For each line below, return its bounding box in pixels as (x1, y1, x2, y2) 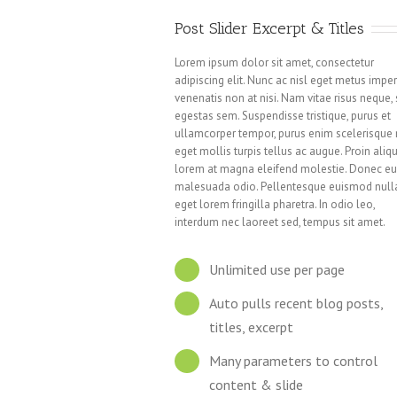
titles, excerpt (208, 317, 293, 336)
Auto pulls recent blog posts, (208, 293, 383, 312)
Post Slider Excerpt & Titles (175, 18, 365, 38)
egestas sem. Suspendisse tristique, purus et (175, 107, 392, 123)
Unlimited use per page (208, 260, 345, 278)
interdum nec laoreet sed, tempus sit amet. (175, 214, 386, 230)
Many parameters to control (208, 351, 378, 370)
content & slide (208, 375, 303, 393)
